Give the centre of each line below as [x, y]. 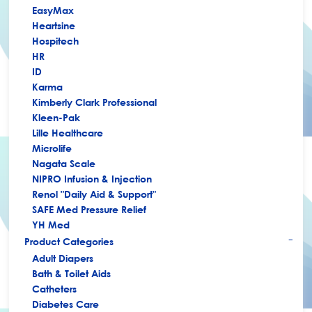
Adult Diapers [63, 258]
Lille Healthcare [68, 133]
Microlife [52, 148]
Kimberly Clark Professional [95, 102]
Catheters [55, 289]
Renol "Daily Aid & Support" [94, 194]
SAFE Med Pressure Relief [89, 209]
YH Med [51, 225]
